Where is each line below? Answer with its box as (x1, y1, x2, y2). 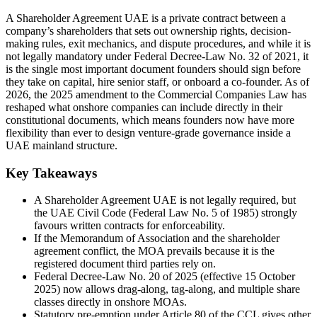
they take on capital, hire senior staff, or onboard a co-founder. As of (6, 75, 309, 88)
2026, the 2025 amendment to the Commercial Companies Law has (6, 88, 306, 100)
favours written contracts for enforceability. (34, 219, 225, 232)
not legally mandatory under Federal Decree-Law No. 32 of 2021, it (6, 50, 309, 62)
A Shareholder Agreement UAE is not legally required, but (34, 194, 296, 207)
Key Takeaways (6, 165, 97, 180)
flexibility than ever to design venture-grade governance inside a (6, 126, 291, 139)
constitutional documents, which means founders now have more (6, 113, 294, 126)
